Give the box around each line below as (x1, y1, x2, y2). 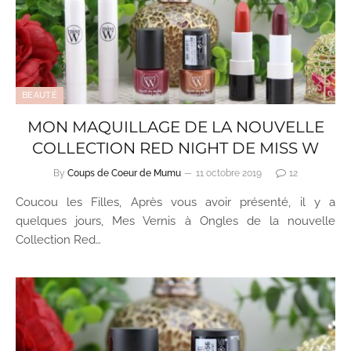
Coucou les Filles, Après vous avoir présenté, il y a (16, 195, 335, 209)
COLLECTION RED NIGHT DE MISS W (32, 139, 319, 157)
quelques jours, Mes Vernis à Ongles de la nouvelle (16, 214, 335, 228)
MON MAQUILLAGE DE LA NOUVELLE (27, 118, 324, 136)
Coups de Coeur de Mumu (67, 168, 181, 179)
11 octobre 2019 (196, 168, 262, 179)
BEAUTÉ (22, 90, 57, 100)
